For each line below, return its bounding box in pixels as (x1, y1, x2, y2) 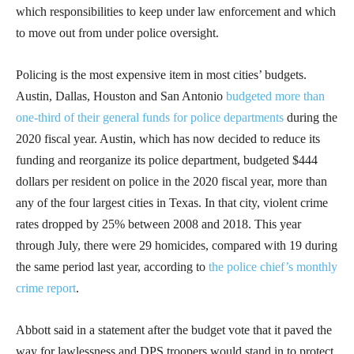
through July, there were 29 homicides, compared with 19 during (16, 239, 337, 253)
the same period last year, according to (16, 260, 209, 274)
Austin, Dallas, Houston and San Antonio (16, 89, 226, 104)
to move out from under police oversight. (16, 26, 219, 40)
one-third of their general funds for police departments (16, 111, 284, 125)
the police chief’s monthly (209, 260, 337, 274)
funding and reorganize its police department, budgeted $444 (16, 153, 318, 168)
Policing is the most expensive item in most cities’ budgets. (16, 68, 307, 82)
